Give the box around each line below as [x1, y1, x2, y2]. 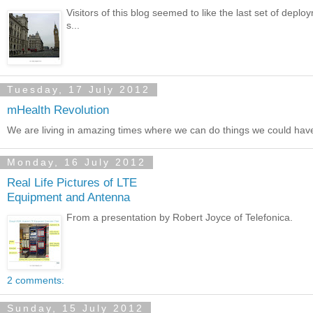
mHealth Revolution [7, 103, 109, 117]
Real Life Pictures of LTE [7, 175, 137, 190]
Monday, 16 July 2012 [7, 156, 146, 168]
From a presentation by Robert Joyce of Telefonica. [66, 212, 293, 223]
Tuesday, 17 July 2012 [7, 84, 150, 96]
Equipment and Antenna [7, 190, 130, 205]
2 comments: [7, 274, 64, 286]
